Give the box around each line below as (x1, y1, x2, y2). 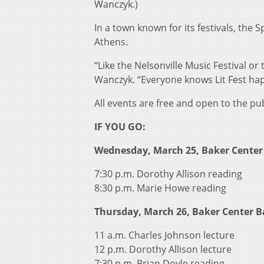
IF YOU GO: (94, 120, 146, 134)
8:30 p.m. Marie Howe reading (94, 181, 226, 195)
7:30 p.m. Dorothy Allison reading (94, 167, 242, 181)
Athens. (94, 35, 128, 49)
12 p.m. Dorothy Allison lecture (94, 243, 232, 256)
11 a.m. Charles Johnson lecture (94, 229, 235, 242)
